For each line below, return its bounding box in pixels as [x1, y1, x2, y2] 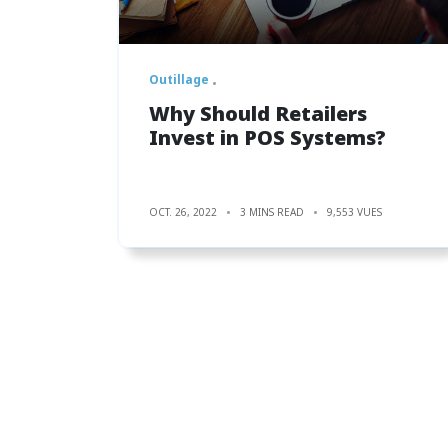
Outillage [149, 70, 209, 88]
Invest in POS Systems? [149, 123, 386, 151]
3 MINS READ [240, 204, 304, 219]
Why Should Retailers [149, 99, 367, 127]
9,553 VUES [327, 204, 382, 219]
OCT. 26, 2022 [149, 204, 217, 219]
